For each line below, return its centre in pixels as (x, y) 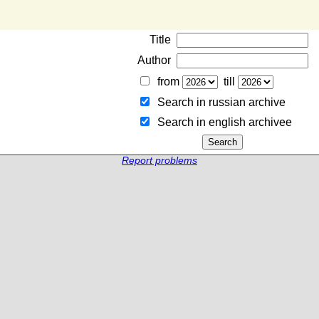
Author (154, 60)
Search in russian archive (218, 102)
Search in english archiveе (221, 122)
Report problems (159, 161)
